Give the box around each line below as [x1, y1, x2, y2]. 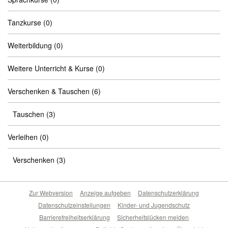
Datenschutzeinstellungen [38, 201, 110, 209]
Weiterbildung [8, 40, 52, 50]
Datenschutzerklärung [138, 188, 199, 197]
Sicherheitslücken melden [117, 213, 189, 221]
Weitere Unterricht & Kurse [8, 63, 94, 73]
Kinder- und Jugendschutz [118, 201, 190, 209]
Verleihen [8, 132, 38, 142]
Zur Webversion [29, 188, 73, 197]
